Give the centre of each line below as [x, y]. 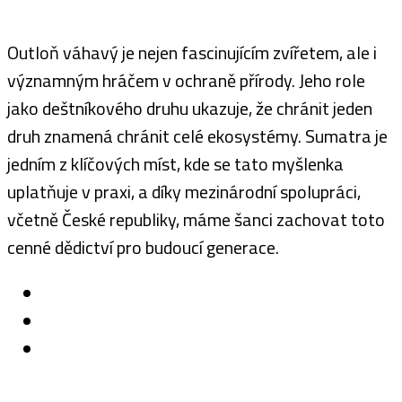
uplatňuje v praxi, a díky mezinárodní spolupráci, [184, 192]
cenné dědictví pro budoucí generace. [143, 248]
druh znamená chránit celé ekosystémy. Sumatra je [197, 136]
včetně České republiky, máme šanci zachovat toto [196, 220]
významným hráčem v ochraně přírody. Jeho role [186, 81]
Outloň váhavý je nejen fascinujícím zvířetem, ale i [192, 53]
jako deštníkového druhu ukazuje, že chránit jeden [190, 109]
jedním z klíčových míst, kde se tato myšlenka [175, 164]
